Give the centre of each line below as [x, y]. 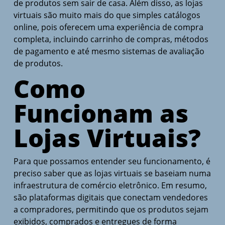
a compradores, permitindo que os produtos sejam [111, 210]
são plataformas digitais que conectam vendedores [110, 198]
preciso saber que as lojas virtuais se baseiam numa [112, 174]
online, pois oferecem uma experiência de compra [108, 27]
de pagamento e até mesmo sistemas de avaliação [109, 51]
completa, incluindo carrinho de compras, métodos [111, 39]
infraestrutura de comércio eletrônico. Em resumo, [110, 186]
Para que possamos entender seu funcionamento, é [112, 161]
